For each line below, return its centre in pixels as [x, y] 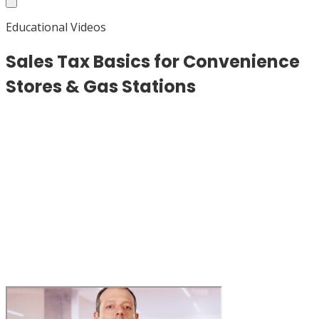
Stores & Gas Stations [101, 86]
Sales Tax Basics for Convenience [153, 61]
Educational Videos [56, 27]
